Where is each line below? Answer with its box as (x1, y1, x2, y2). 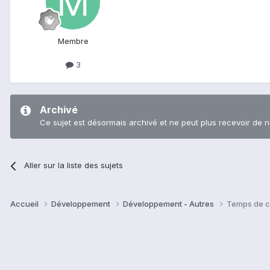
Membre (57, 36, 89, 46)
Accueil (10, 199, 40, 209)
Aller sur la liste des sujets (24, 160, 124, 171)
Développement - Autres (123, 199, 216, 209)
